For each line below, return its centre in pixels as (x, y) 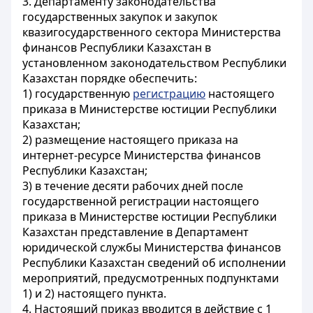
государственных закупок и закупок (120, 17)
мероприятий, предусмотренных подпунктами (151, 278)
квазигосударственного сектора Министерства (152, 32)
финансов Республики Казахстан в (117, 48)
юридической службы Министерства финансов (152, 247)
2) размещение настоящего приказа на (130, 140)
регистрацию (169, 94)
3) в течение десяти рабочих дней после (133, 186)
